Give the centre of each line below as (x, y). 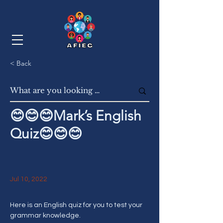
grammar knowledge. (46, 216)
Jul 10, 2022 (29, 179)
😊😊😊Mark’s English (76, 116)
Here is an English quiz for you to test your (77, 205)
